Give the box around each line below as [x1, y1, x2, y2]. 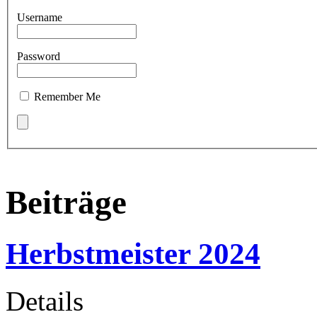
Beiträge [6, 183, 127, 221]
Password [17, 50, 60, 63]
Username [17, 11, 62, 24]
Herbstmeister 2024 [6, 237, 260, 271]
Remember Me [34, 91, 100, 103]
